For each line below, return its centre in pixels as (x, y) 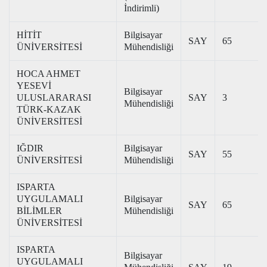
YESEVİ (34, 86)
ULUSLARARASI (54, 97)
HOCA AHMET (49, 74)
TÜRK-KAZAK (49, 109)
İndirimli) (142, 8)
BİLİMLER (39, 211)
